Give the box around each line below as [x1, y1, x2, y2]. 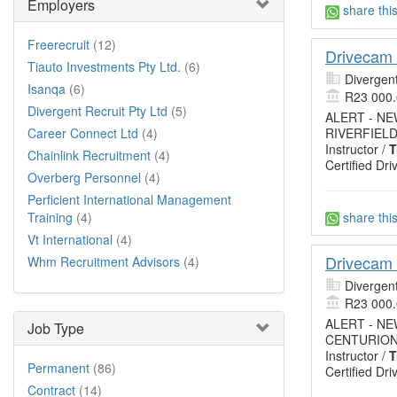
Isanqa [27, 80, 66, 97]
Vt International [27, 230, 113, 248]
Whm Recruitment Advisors [27, 253, 180, 270]
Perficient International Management [27, 191, 231, 208]
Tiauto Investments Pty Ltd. [27, 58, 181, 75]
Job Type [27, 318, 84, 339]
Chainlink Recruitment [27, 146, 151, 164]
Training [27, 208, 73, 226]
